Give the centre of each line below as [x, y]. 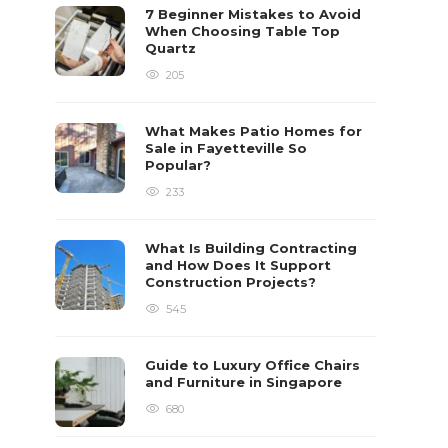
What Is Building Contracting [251, 248]
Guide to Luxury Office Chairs [253, 365]
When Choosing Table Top [243, 31]
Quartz [173, 48]
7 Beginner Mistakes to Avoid [253, 14]
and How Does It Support [238, 265]
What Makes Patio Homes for [254, 131]
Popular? [180, 165]
